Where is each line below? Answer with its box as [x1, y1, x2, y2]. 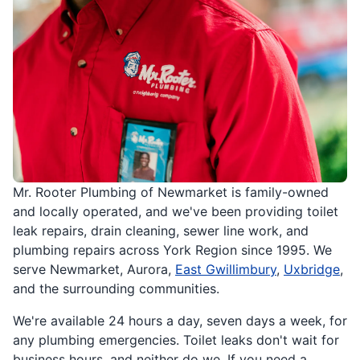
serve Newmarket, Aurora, [13, 261, 175, 278]
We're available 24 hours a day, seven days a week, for [13, 313, 347, 329]
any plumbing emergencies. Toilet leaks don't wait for [13, 332, 339, 349]
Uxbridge [284, 261, 340, 278]
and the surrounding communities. [13, 280, 219, 297]
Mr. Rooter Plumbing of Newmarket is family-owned [13, 184, 329, 201]
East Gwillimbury [175, 261, 276, 278]
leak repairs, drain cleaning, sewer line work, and [13, 223, 309, 239]
